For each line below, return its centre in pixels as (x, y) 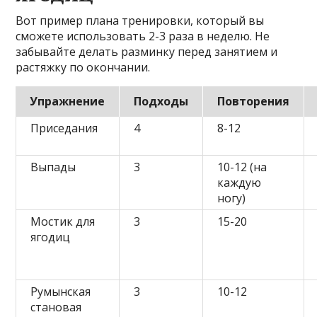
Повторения (254, 101)
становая (56, 307)
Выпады (53, 167)
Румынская (61, 291)
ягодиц (51, 237)
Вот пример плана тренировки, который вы (140, 20)
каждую (240, 182)
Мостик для (63, 221)
